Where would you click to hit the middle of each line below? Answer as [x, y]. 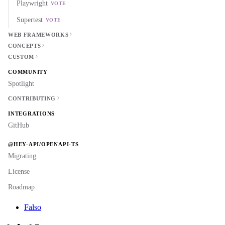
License [19, 172]
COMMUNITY [28, 72]
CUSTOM [21, 57]
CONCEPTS [25, 46]
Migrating [22, 156]
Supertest [30, 20]
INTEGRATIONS [32, 114]
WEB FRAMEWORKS [38, 35]
